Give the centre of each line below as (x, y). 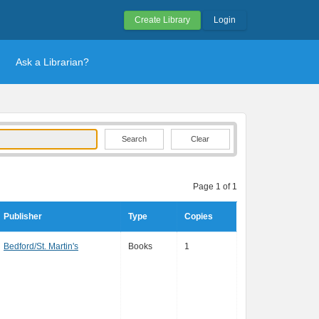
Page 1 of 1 (215, 187)
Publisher (23, 216)
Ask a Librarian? (52, 62)
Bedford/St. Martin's (41, 246)
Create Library (162, 20)
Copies (199, 216)
